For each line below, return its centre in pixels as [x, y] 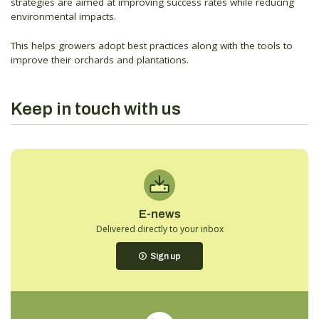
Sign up [166, 256]
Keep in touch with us [96, 109]
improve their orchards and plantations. [100, 60]
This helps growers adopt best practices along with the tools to [152, 46]
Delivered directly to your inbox [159, 229]
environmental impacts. [63, 16]
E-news [159, 214]
